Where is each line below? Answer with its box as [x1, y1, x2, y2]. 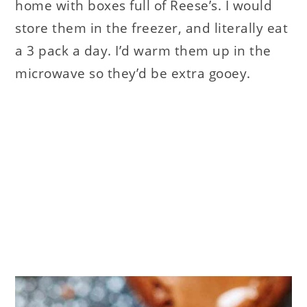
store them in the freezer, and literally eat [15, 19, 288, 37]
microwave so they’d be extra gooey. [15, 64, 251, 82]
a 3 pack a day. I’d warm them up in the [15, 41, 271, 60]
